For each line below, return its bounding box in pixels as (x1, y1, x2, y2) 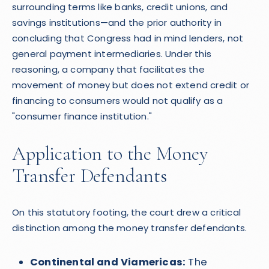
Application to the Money (12, 142, 208, 165)
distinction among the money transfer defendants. (12, 222, 247, 234)
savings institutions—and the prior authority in (12, 16, 222, 29)
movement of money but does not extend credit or (12, 79, 249, 91)
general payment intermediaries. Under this (12, 47, 211, 60)
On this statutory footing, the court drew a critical (12, 206, 241, 219)
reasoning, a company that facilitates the (12, 63, 205, 76)
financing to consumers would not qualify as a (12, 94, 223, 107)
